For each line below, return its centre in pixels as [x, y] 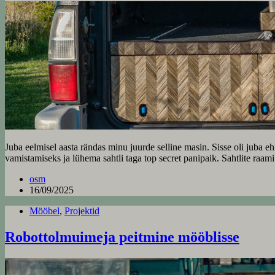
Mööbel [45, 211]
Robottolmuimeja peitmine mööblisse [122, 237]
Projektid [82, 211]
